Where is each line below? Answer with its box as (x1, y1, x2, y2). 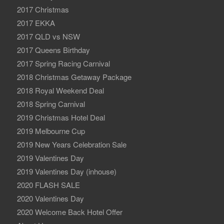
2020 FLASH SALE (16, 179, 80, 190)
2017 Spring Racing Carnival (16, 57, 110, 68)
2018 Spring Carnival (16, 98, 85, 109)
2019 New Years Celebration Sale (16, 138, 126, 149)
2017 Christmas (16, 3, 69, 14)
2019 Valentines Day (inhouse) (16, 165, 116, 176)
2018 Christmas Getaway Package (16, 71, 131, 82)
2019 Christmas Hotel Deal (16, 111, 105, 122)
